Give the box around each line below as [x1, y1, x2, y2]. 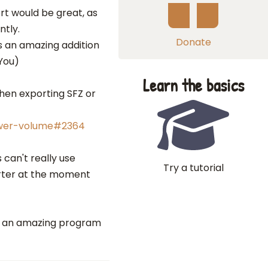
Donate [175, 35, 211, 49]
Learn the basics [142, 74, 244, 97]
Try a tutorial [163, 161, 224, 175]
